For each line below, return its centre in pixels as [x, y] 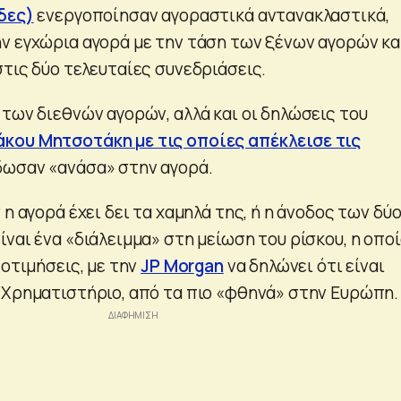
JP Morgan [182, 265]
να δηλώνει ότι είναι [304, 265]
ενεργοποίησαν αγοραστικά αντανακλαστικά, [211, 15]
